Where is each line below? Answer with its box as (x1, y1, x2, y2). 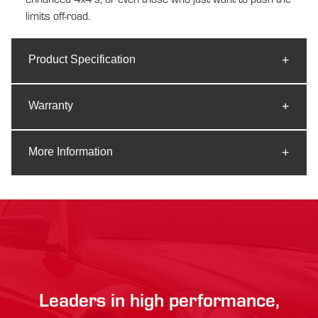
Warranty (28, 99, 73, 111)
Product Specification (28, 53, 136, 65)
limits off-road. (26, 7, 90, 23)
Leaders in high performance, (38, 285, 280, 312)
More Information (28, 145, 113, 158)
